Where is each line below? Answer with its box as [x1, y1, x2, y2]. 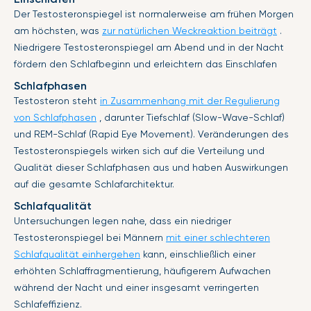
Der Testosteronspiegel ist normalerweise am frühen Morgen [14, 8, 294, 20]
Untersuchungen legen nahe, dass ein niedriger [14, 215, 231, 227]
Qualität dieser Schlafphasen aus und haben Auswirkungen [14, 162, 288, 174]
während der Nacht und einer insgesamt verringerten [14, 282, 259, 294]
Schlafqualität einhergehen [14, 249, 140, 260]
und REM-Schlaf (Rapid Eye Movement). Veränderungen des [14, 128, 289, 140]
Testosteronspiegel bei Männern [14, 232, 166, 244]
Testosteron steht [14, 95, 100, 107]
